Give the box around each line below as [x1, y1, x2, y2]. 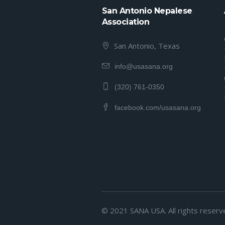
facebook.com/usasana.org [114, 103, 201, 111]
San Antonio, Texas [114, 40, 180, 51]
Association [101, 17, 150, 27]
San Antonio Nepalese [101, 6, 192, 16]
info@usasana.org [114, 62, 173, 70]
